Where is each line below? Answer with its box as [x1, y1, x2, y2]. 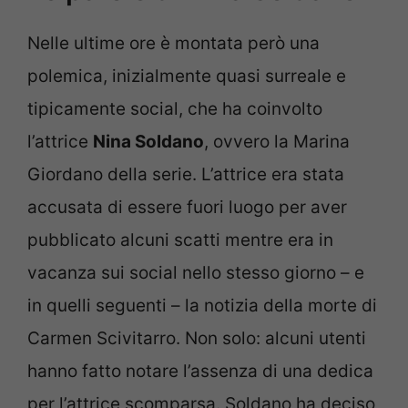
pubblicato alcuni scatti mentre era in [27, 229, 333, 250]
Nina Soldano [93, 130, 204, 152]
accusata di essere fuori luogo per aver [27, 196, 347, 218]
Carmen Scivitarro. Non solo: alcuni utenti [27, 327, 366, 349]
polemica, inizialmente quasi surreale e [27, 65, 346, 87]
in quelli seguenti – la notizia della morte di [27, 294, 377, 316]
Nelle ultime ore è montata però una [27, 32, 320, 54]
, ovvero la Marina [204, 130, 350, 152]
